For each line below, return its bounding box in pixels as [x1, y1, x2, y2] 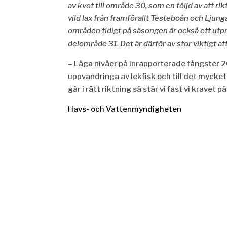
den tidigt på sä [87, 26, 141, 35]
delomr [68, 39, 94, 48]
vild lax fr [68, 13, 100, 23]
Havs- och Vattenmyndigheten [68, 104, 182, 114]
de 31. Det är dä [98, 39, 153, 48]
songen [141, 26, 170, 35]
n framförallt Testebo [104, 13, 180, 23]
